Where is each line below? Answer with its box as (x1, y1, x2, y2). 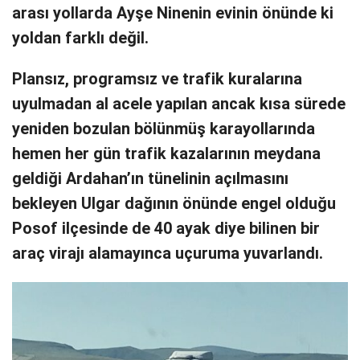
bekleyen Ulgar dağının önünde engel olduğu (12, 194, 336, 213)
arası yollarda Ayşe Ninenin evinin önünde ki (12, 3, 333, 22)
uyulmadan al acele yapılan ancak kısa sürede (12, 94, 346, 113)
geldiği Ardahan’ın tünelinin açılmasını (12, 169, 288, 188)
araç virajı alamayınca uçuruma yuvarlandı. (12, 243, 323, 263)
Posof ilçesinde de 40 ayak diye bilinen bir (12, 219, 320, 238)
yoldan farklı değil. (12, 28, 149, 47)
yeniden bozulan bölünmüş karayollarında (12, 119, 315, 138)
